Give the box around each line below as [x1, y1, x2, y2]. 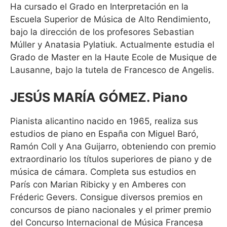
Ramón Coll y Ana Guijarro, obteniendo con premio [10, 141, 216, 152]
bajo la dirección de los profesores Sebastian [10, 27, 194, 37]
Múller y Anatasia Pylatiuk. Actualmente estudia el [10, 40, 214, 50]
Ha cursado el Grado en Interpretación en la [10, 2, 188, 12]
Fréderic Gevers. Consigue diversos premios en [10, 192, 203, 202]
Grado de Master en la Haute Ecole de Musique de [10, 52, 217, 62]
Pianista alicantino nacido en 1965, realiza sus [10, 116, 198, 126]
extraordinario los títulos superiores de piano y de [10, 154, 212, 164]
